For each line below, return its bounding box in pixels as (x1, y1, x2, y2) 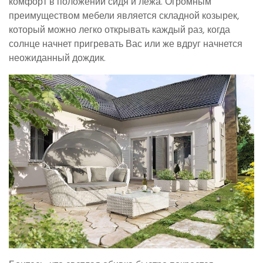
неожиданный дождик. (9, 50, 106, 66)
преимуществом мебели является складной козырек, (9, 8, 240, 24)
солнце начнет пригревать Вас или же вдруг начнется (9, 36, 242, 52)
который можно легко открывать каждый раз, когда (9, 22, 230, 38)
